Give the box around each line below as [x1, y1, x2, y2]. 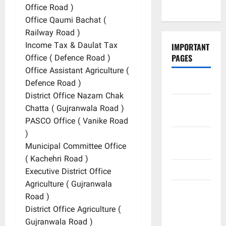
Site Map [171, 163, 204, 177]
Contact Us [171, 77, 211, 91]
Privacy [171, 130, 198, 144]
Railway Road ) [25, 27, 80, 40]
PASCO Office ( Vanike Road [25, 115, 128, 129]
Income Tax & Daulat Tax [25, 39, 118, 53]
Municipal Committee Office [25, 140, 126, 154]
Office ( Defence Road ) [25, 52, 110, 66]
